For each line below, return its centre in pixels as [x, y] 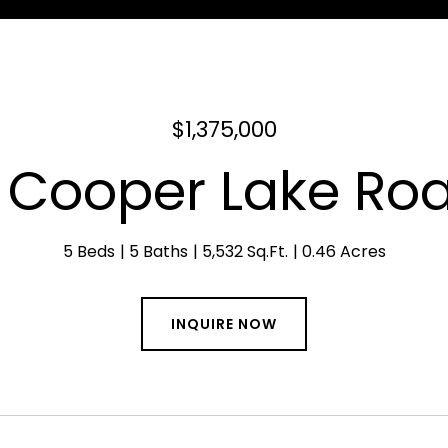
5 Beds [88, 251]
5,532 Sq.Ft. [244, 251]
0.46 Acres [343, 251]
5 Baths [158, 251]
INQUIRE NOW [224, 324]
